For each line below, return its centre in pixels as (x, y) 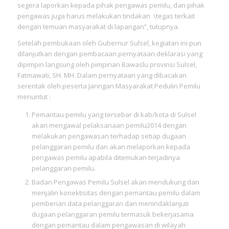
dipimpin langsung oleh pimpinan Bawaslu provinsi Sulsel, (107, 65)
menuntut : (34, 97)
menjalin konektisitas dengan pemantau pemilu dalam (116, 193)
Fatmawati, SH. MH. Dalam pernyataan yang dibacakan (102, 75)
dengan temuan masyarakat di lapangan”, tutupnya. (98, 27)
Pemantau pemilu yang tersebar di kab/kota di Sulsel (114, 115)
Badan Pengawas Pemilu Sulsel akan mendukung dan (115, 182)
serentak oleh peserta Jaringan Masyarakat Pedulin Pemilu (109, 86)
